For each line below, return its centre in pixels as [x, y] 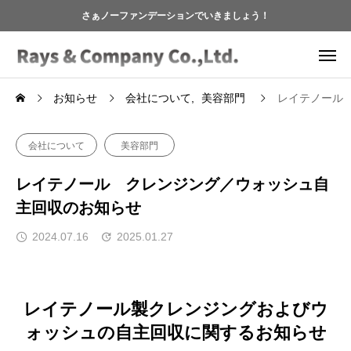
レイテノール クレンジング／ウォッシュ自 [172, 184]
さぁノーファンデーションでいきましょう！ [175, 16]
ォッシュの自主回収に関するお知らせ [175, 333]
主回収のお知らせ [78, 208]
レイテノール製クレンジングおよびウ [175, 309]
